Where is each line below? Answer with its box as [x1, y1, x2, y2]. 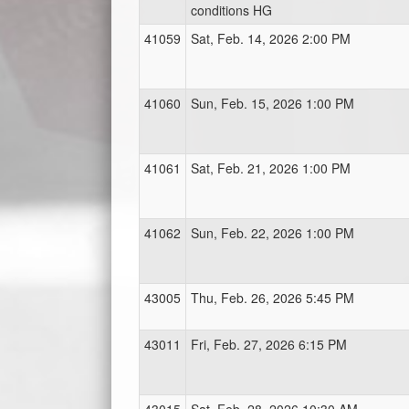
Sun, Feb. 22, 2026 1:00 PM [191, 224, 354, 243]
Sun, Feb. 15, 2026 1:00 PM [191, 94, 354, 113]
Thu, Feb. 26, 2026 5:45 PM [191, 288, 354, 308]
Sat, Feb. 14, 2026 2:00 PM [191, 29, 351, 48]
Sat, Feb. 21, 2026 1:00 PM [191, 159, 351, 178]
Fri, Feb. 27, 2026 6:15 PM [191, 335, 347, 354]
